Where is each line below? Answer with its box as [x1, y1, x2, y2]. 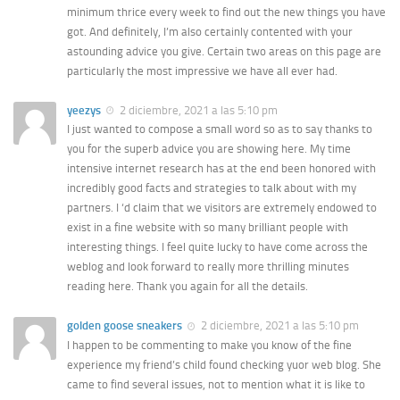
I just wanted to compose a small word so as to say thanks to [67, 122, 372, 137]
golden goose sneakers [67, 319, 182, 333]
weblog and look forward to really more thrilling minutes [67, 260, 349, 274]
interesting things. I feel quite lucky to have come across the [67, 240, 368, 254]
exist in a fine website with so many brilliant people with [67, 221, 348, 235]
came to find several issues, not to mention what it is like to [67, 377, 365, 391]
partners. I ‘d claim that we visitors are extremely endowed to [67, 201, 377, 215]
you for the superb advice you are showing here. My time [67, 142, 351, 156]
